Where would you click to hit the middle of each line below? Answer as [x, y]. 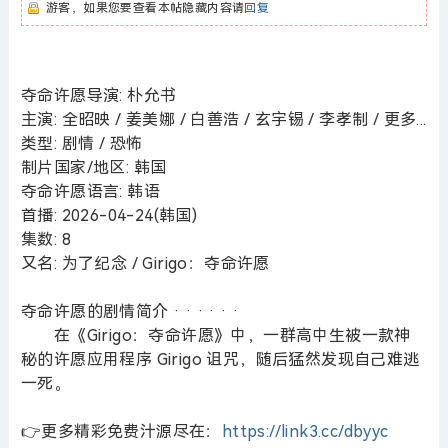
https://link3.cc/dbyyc [305, 431]
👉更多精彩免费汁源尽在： [121, 431]
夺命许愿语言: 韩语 [90, 191]
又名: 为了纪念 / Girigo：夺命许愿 [145, 263]
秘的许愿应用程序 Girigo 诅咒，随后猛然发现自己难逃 [220, 359]
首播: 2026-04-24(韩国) [109, 215]
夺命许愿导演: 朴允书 [98, 95]
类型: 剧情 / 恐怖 [81, 143]
